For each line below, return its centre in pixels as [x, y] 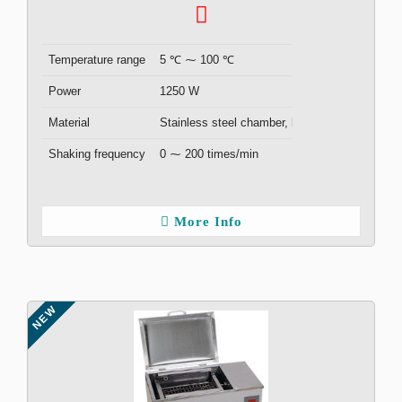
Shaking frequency [97, 154]
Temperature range [97, 60]
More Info [208, 222]
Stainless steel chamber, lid [232, 122]
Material [69, 122]
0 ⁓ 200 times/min [209, 154]
